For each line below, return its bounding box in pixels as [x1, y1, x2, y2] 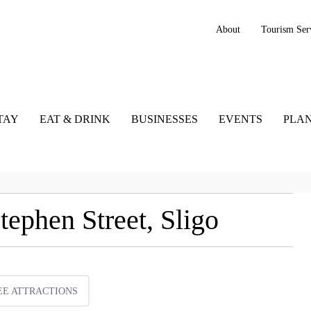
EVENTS [218, 113, 262, 126]
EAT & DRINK [39, 113, 110, 126]
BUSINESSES [131, 113, 198, 126]
